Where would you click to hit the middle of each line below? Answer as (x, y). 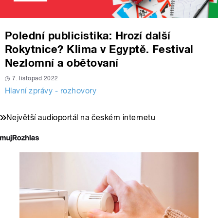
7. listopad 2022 (35, 79)
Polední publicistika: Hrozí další (88, 36)
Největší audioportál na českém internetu (81, 118)
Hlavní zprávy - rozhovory (51, 91)
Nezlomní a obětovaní (62, 63)
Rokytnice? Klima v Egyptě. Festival (99, 49)
